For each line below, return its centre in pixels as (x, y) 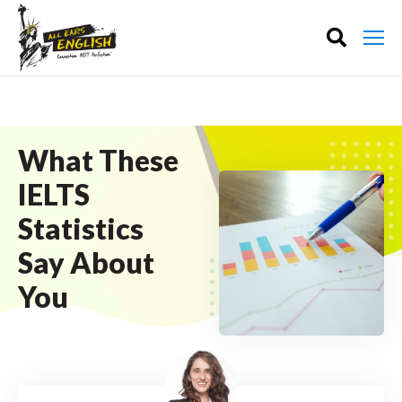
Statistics (81, 228)
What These (98, 160)
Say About (86, 262)
